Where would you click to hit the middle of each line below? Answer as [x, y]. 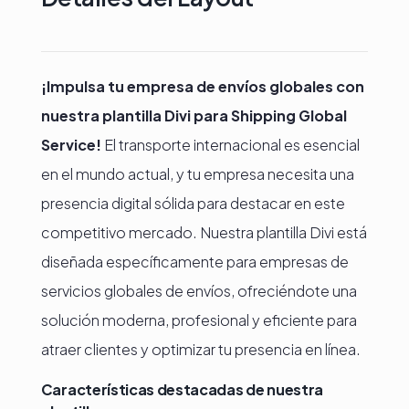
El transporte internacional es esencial [231, 145]
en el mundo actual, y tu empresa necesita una [197, 174]
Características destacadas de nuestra [182, 389]
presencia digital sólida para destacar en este [193, 203]
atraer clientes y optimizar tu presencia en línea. [200, 349]
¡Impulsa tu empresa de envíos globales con [202, 86]
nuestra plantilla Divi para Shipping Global [194, 115]
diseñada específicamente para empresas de [194, 262]
